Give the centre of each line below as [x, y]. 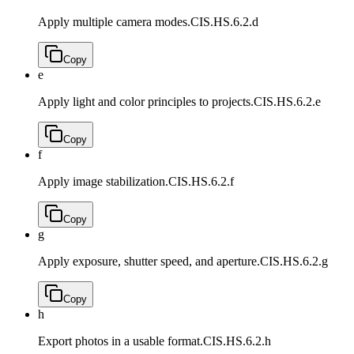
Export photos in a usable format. [121, 341]
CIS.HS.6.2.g [294, 262]
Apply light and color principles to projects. [146, 102]
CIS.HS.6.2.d [224, 22]
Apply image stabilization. [103, 182]
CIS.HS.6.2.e [287, 102]
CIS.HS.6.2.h [237, 341]
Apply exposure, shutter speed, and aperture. [149, 262]
